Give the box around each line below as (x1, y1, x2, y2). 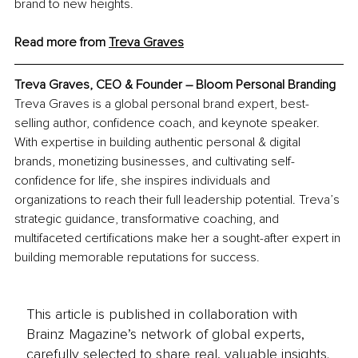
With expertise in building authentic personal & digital (14, 134, 304, 151)
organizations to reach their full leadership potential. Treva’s (14, 192, 343, 209)
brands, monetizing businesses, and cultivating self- (14, 153, 295, 170)
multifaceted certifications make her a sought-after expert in (14, 230, 344, 247)
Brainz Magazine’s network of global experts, (26, 324, 304, 343)
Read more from (14, 34, 109, 51)
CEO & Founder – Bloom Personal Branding (96, 77, 336, 93)
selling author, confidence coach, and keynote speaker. (14, 115, 323, 132)
